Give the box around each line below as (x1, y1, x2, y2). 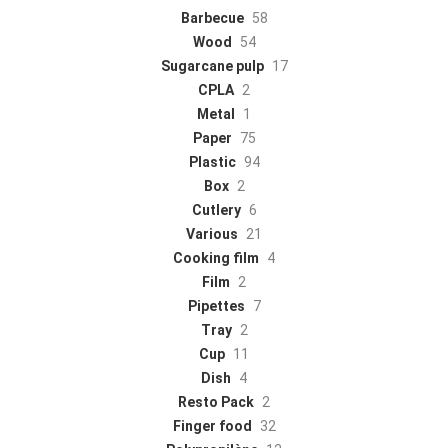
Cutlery (191, 201, 241, 218)
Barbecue (180, 9, 244, 26)
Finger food (172, 417, 252, 434)
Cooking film (173, 249, 259, 266)
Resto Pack (178, 393, 254, 410)
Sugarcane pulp (160, 57, 264, 74)
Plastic (188, 153, 236, 170)
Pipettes (187, 297, 245, 314)
